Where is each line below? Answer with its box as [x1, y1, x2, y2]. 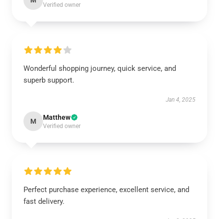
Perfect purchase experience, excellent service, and [23, 185, 189, 194]
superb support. [23, 76, 74, 85]
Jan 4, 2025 [166, 96, 196, 103]
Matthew [43, 113, 70, 121]
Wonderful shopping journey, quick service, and [23, 64, 176, 73]
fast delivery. [23, 197, 65, 206]
